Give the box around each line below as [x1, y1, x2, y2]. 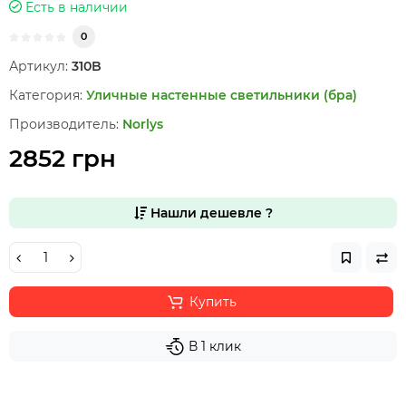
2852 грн [9, 144, 116, 173]
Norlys [122, 116, 163, 132]
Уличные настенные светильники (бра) [86, 87, 357, 103]
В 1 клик [188, 338, 241, 354]
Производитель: [9, 116, 119, 132]
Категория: [9, 87, 82, 103]
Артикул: [9, 58, 68, 74]
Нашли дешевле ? [146, 205, 273, 221]
